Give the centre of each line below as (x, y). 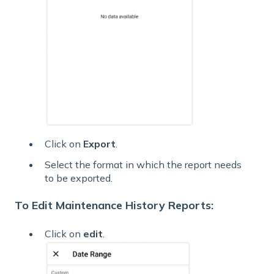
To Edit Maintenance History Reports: (114, 205)
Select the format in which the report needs (143, 164)
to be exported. (79, 178)
